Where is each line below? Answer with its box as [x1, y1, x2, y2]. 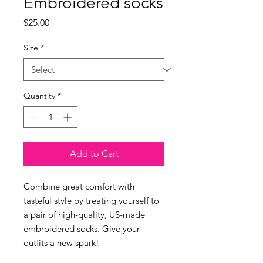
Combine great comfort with [23, 181, 134, 192]
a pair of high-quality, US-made [23, 209, 145, 220]
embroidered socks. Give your [23, 223, 140, 234]
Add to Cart [69, 148, 119, 159]
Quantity [23, 90, 55, 101]
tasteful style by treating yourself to [23, 195, 159, 206]
